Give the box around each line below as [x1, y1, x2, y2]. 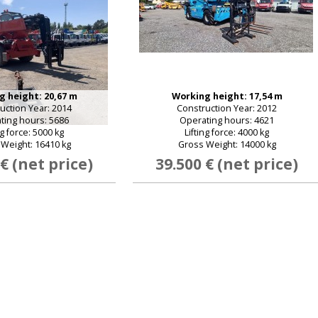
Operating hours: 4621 [180, 114, 274, 126]
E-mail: [70, 172, 100, 185]
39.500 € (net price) [155, 154, 298, 174]
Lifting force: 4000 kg [185, 126, 269, 138]
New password [133, 295, 192, 306]
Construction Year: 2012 [177, 102, 277, 114]
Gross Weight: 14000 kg [177, 138, 276, 150]
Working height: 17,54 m [171, 90, 283, 102]
